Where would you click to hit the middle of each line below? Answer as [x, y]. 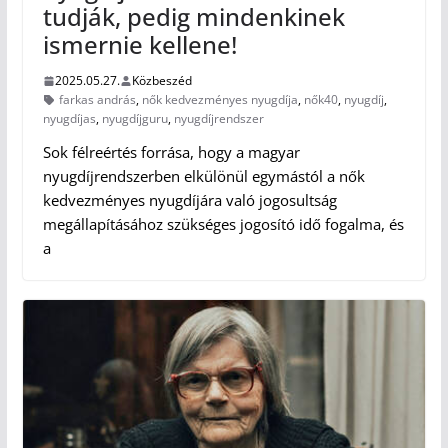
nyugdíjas [69, 119]
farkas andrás [97, 100]
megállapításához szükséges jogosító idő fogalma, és [223, 224]
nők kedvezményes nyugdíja [219, 100]
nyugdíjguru [134, 119]
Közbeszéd [161, 81]
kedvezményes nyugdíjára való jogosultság [189, 200]
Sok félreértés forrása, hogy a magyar [171, 152]
